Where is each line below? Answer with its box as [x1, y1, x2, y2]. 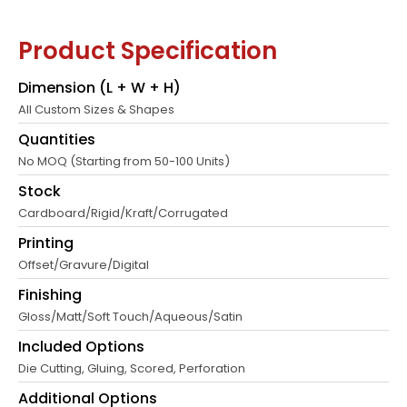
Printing [18, 233, 74, 254]
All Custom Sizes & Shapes [18, 101, 174, 119]
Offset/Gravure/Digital [18, 256, 149, 274]
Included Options [18, 336, 144, 358]
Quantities [18, 129, 95, 151]
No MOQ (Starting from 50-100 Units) [18, 153, 230, 171]
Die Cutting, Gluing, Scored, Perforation [18, 360, 245, 378]
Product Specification [18, 35, 277, 68]
